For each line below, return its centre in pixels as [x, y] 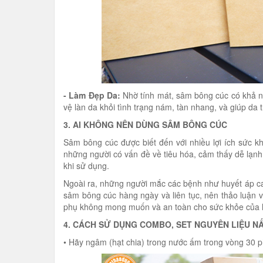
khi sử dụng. [86, 166]
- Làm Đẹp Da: [92, 95]
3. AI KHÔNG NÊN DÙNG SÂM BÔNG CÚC [145, 124]
